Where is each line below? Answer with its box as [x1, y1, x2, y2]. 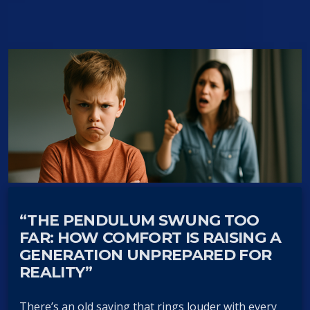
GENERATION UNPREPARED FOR [19, 245, 272, 264]
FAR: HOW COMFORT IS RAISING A [19, 228, 281, 247]
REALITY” [19, 262, 93, 282]
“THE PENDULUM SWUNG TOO [19, 210, 259, 230]
